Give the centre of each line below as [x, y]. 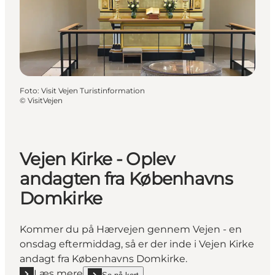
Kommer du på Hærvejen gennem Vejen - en [131, 230]
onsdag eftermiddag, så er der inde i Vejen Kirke [137, 244]
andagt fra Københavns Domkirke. [103, 259]
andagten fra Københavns [126, 178]
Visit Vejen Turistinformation [93, 90]
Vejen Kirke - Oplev [97, 159]
